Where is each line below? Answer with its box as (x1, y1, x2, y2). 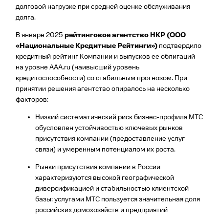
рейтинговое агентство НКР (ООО (65, 31, 186, 39)
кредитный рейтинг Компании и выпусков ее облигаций (16, 53, 195, 61)
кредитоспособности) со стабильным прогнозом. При (16, 74, 187, 82)
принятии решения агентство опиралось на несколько (16, 85, 190, 93)
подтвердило (159, 42, 201, 50)
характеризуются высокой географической (35, 174, 174, 182)
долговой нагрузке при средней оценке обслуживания (16, 3, 190, 11)
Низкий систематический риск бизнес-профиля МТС (35, 113, 203, 121)
